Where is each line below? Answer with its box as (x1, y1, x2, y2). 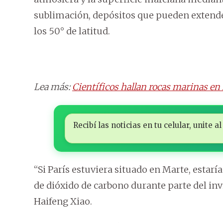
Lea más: (34, 81, 72, 93)
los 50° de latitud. (34, 25, 110, 37)
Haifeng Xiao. (34, 196, 92, 208)
